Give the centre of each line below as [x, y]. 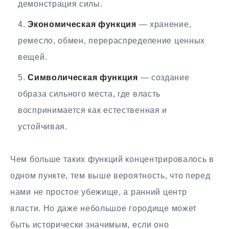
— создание [164, 77]
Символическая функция [83, 77]
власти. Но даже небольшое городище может [104, 208]
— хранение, [164, 24]
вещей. [33, 57]
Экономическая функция [82, 24]
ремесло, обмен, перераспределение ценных [112, 40]
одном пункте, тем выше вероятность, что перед [110, 175]
